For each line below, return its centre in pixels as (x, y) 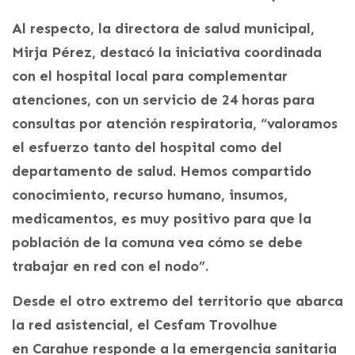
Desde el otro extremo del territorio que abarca (177, 301)
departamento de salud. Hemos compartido (162, 171)
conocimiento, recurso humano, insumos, (150, 195)
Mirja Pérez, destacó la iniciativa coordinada (167, 52)
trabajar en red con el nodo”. (110, 266)
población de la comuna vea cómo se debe (157, 242)
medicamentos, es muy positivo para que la (162, 218)
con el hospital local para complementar (150, 76)
